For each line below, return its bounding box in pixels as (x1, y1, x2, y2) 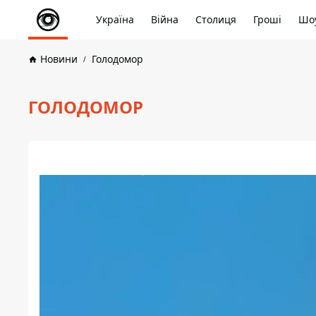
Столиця (195, 13, 236, 26)
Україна (96, 13, 134, 26)
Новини (40, 52, 78, 66)
